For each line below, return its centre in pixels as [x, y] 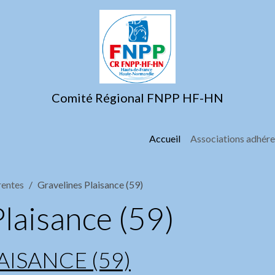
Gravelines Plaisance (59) [90, 184]
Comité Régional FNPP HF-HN [137, 98]
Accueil [165, 138]
